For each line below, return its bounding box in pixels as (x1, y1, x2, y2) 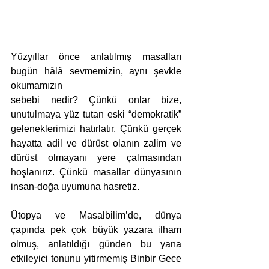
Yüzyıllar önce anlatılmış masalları (11, 52, 181, 62)
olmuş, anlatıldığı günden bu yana (11, 239, 181, 250)
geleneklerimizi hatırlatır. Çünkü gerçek (11, 124, 181, 134)
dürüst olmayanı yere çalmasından (11, 153, 181, 163)
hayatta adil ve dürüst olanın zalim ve (11, 138, 181, 149)
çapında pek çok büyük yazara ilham (11, 225, 181, 235)
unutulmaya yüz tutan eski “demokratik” (11, 109, 181, 120)
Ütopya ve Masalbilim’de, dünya (11, 210, 181, 221)
